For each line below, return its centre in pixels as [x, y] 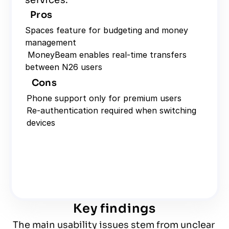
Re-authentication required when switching [111, 110]
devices [41, 123]
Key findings [114, 209]
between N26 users [64, 67]
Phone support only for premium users [104, 98]
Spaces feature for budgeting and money [107, 30]
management [51, 42]
